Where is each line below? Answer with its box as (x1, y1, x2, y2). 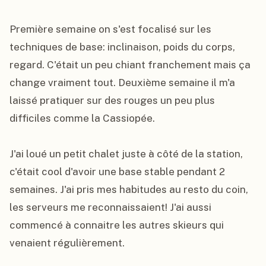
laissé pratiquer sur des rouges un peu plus (9, 94, 215, 106)
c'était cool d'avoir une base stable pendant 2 (9, 166, 225, 178)
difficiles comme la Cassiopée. (9, 112, 155, 124)
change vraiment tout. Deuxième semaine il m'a (9, 77, 235, 88)
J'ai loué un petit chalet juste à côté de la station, (9, 148, 243, 160)
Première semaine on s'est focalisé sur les (9, 23, 211, 35)
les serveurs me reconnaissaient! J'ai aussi (9, 201, 211, 213)
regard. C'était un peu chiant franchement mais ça (9, 59, 251, 71)
